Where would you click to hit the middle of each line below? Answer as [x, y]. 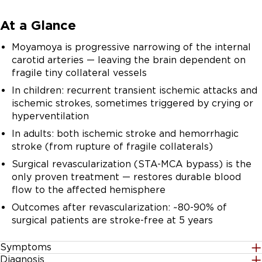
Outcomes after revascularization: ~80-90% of [119, 207]
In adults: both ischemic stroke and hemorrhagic [125, 134]
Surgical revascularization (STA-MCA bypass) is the [132, 164]
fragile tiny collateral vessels [79, 73]
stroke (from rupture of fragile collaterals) [112, 146]
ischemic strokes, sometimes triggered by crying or [132, 103]
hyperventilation [50, 116]
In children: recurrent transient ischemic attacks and [135, 90]
